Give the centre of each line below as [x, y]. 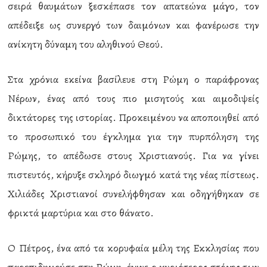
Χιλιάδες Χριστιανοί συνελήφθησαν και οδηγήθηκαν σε [133, 194]
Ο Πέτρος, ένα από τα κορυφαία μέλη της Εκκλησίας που [133, 248]
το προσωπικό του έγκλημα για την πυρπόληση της [133, 136]
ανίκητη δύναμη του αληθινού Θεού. [86, 44]
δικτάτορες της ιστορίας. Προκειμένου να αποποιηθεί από [133, 117]
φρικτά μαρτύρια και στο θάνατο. [81, 213]
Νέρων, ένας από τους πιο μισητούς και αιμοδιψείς [133, 98]
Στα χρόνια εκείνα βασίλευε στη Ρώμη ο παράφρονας [133, 79]
